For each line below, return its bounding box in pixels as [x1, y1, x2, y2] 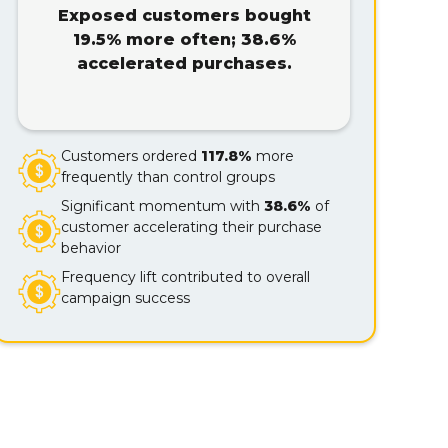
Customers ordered [61, 147, 198, 165]
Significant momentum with [61, 197, 265, 215]
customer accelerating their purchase [61, 218, 323, 236]
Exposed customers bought [57, 6, 311, 25]
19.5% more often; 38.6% [72, 30, 296, 49]
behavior [61, 239, 122, 257]
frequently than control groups [61, 168, 276, 186]
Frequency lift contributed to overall [61, 268, 311, 286]
